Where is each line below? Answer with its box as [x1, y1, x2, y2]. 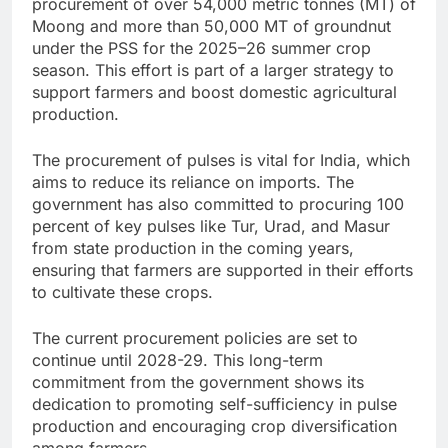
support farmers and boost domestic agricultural [32, 81, 397, 102]
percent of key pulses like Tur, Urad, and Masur [32, 215, 390, 236]
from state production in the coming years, [32, 237, 354, 258]
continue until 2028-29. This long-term [32, 349, 323, 370]
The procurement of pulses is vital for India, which [32, 149, 410, 170]
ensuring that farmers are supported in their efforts [32, 259, 413, 280]
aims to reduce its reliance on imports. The [32, 171, 354, 192]
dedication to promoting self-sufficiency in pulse [32, 393, 397, 414]
